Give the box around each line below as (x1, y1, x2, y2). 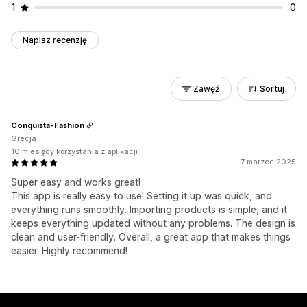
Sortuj (260, 84, 284, 94)
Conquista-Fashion (11, 120, 84, 130)
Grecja (11, 134, 36, 143)
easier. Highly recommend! (11, 245, 127, 256)
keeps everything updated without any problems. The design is (11, 217, 295, 229)
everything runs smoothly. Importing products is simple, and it (11, 204, 287, 215)
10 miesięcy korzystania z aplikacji (11, 147, 138, 156)
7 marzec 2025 (241, 157, 296, 167)
